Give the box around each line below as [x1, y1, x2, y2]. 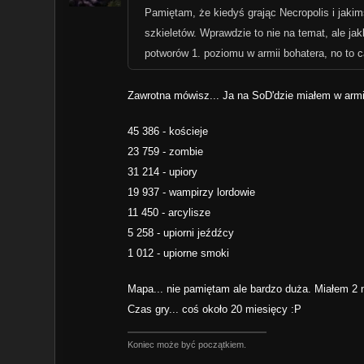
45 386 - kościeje [128, 124, 209, 137]
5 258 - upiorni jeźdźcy [128, 226, 235, 239]
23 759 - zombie [128, 145, 204, 158]
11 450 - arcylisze [128, 206, 211, 219]
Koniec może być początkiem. [128, 339, 247, 349]
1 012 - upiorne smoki [128, 246, 230, 259]
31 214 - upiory [128, 165, 198, 178]
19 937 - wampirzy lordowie [128, 185, 256, 198]
